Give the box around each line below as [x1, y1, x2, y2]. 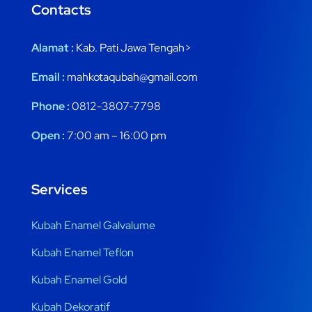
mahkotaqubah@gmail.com [65, 70, 198, 85]
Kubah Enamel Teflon [31, 245, 134, 260]
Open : [31, 128, 65, 143]
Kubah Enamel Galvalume [31, 218, 155, 233]
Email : [31, 70, 65, 85]
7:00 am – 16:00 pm [65, 128, 166, 143]
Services [31, 180, 88, 199]
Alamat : [31, 40, 74, 56]
